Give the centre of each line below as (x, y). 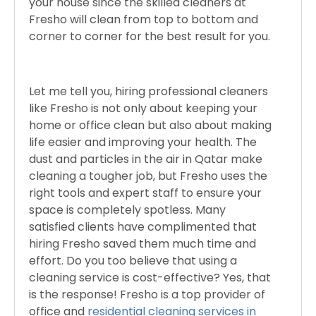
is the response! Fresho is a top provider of (147, 294)
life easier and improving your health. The (143, 142)
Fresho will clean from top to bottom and (144, 19)
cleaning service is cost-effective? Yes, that (150, 277)
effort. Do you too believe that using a (133, 260)
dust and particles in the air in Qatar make (146, 159)
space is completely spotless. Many (127, 209)
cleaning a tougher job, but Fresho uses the (148, 176)
